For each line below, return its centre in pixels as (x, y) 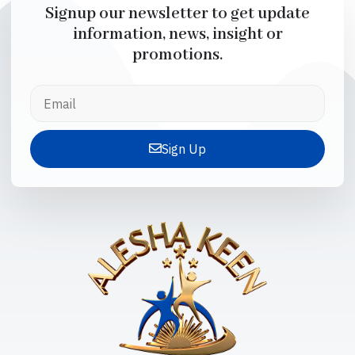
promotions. (177, 55)
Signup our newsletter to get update (177, 14)
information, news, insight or (177, 35)
